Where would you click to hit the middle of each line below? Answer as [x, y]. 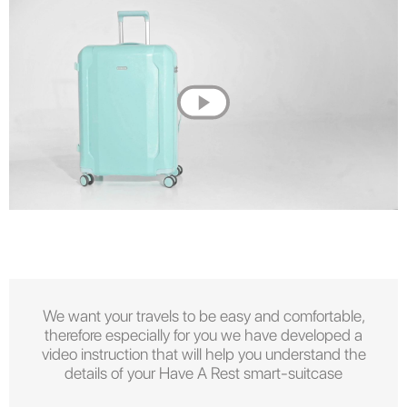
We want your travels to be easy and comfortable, [203, 315]
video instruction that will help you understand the [203, 353]
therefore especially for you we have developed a [203, 334]
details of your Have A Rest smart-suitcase [203, 372]
